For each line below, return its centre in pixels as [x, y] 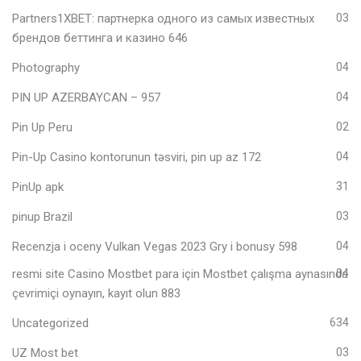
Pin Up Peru [42, 127]
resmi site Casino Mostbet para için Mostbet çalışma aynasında [180, 274]
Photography [46, 67]
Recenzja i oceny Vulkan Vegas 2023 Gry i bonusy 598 [155, 246]
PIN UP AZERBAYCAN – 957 [86, 97]
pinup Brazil [42, 216]
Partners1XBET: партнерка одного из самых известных [163, 18]
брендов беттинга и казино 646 [100, 37]
